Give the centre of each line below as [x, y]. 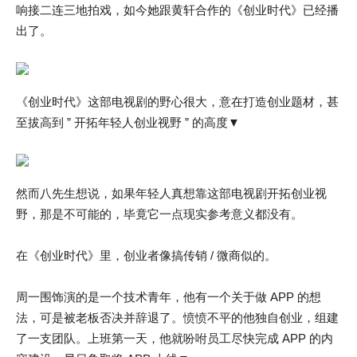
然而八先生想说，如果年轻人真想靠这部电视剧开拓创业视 [171, 193]
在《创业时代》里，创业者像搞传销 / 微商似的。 [146, 255]
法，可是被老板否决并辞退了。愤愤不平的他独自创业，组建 [177, 318]
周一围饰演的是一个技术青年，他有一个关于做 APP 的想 [169, 297]
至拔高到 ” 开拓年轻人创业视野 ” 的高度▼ [128, 122]
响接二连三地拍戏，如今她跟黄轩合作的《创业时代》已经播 [177, 10]
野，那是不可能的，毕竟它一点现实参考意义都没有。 [159, 214]
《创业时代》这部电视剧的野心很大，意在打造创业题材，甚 [177, 102]
